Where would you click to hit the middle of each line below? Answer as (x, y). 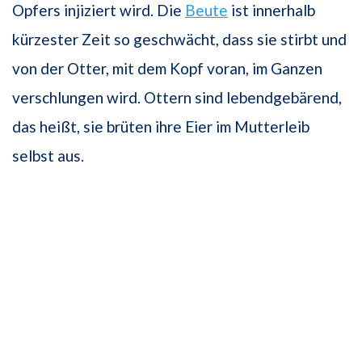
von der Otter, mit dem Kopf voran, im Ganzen (167, 69)
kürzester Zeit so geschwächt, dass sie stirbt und (179, 40)
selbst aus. (48, 156)
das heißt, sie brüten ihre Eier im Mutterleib (161, 127)
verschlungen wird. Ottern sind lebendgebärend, (177, 98)
